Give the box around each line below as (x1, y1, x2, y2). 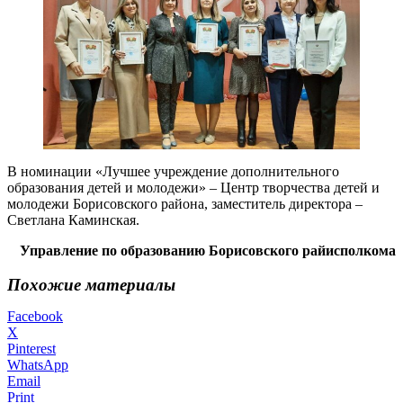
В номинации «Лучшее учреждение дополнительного (7, 163, 339, 179)
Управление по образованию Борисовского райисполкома (20, 242, 396, 258)
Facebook (7, 309, 63, 325)
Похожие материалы (7, 275, 175, 295)
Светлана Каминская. (7, 211, 139, 228)
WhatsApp (7, 357, 68, 373)
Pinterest (7, 341, 56, 357)
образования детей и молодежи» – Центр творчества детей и (7, 179, 380, 195)
